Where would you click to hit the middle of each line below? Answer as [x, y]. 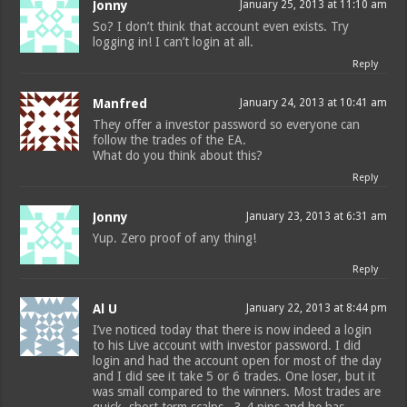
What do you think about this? [178, 156]
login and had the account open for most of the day [238, 361]
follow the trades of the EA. [170, 140]
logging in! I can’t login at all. [174, 42]
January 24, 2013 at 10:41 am [313, 103]
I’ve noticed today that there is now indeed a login [233, 330]
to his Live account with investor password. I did [227, 346]
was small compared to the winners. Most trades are [237, 392]
